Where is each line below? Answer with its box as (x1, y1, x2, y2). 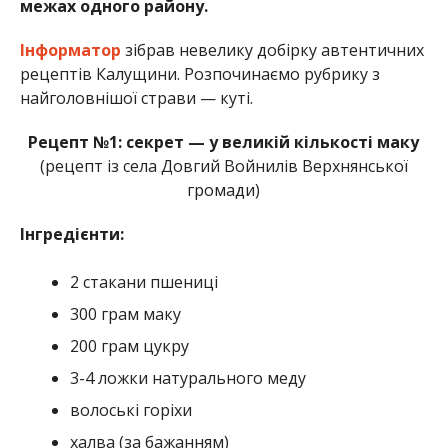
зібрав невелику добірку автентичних (120, 39, 424, 62)
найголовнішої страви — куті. (19, 87, 253, 110)
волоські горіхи (69, 399, 192, 422)
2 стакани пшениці (69, 271, 218, 294)
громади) (187, 179, 261, 202)
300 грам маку (69, 303, 181, 326)
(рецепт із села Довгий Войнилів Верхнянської (39, 155, 408, 178)
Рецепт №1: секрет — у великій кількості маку (28, 131, 420, 154)
